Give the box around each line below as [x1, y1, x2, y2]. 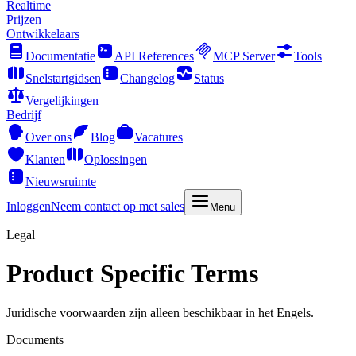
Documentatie [25, 49, 95, 63]
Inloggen [6, 199, 51, 213]
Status [194, 72, 224, 85]
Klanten [25, 153, 65, 166]
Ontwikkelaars [6, 27, 79, 41]
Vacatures [134, 130, 183, 144]
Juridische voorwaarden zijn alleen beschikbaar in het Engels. [6, 305, 314, 319]
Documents [6, 332, 64, 346]
